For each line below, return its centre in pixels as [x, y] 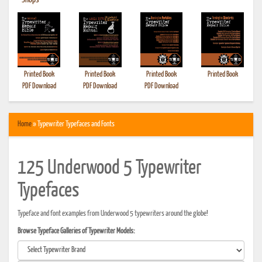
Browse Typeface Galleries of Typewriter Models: [76, 231]
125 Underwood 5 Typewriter [109, 168]
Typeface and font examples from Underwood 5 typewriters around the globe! [113, 214]
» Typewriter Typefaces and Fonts [73, 124]
